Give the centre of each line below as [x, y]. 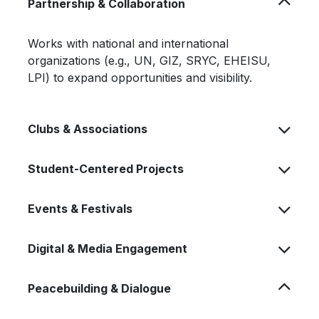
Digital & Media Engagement [108, 249]
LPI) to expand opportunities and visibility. [140, 78]
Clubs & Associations [88, 129]
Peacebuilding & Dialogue [99, 288]
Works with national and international [128, 43]
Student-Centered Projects [106, 169]
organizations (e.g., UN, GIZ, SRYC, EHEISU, [149, 61]
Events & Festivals [80, 209]
